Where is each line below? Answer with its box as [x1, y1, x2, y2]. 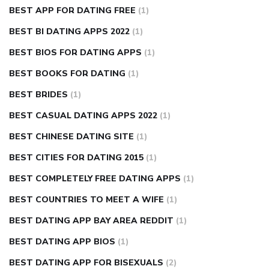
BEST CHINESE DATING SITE [9, 131, 134, 143]
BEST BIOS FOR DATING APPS [9, 47, 142, 59]
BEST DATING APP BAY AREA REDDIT [9, 215, 174, 227]
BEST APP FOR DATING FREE [9, 5, 136, 17]
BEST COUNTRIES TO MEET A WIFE [9, 194, 164, 206]
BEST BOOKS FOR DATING [9, 68, 125, 80]
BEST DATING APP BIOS [9, 236, 115, 248]
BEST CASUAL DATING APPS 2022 [9, 110, 157, 122]
